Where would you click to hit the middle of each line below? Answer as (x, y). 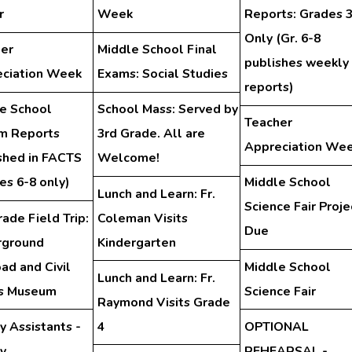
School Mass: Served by (167, 110)
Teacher (268, 123)
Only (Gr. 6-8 (282, 39)
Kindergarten (136, 242)
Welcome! (128, 158)
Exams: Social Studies (162, 74)
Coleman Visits (142, 218)
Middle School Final (157, 50)
